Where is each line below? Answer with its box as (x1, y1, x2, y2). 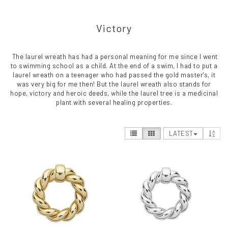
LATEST (168, 129, 193, 137)
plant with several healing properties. (56, 98, 172, 106)
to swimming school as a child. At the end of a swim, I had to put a (10, 62, 218, 70)
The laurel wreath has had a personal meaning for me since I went (10, 52, 218, 61)
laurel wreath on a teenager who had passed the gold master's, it (13, 71, 215, 79)
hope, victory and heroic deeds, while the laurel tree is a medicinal (10, 89, 218, 97)
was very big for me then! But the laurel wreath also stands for (17, 80, 211, 88)
